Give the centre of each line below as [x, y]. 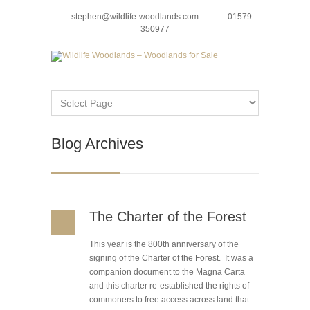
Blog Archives [97, 144]
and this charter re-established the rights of [169, 286]
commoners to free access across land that [169, 300]
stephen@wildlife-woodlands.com [135, 17]
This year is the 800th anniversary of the [164, 244]
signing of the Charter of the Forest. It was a [171, 258]
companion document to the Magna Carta [167, 272]
